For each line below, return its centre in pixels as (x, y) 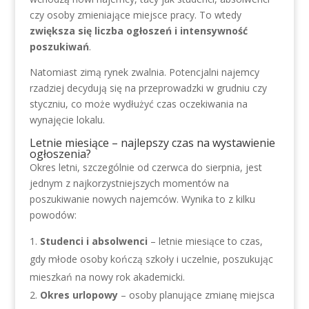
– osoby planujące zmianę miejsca (196, 295)
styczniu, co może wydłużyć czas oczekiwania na (138, 104)
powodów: (53, 215)
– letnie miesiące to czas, (205, 241)
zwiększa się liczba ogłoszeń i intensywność (138, 31)
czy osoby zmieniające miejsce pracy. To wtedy (135, 15)
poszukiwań (59, 47)
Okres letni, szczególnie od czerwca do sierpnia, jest (146, 167)
